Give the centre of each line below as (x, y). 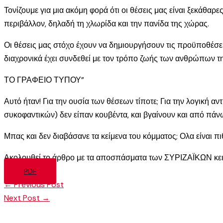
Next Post (23, 198)
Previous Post (38, 185)
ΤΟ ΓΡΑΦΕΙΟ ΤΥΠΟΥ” (44, 80)
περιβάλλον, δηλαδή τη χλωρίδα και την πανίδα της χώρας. (107, 24)
